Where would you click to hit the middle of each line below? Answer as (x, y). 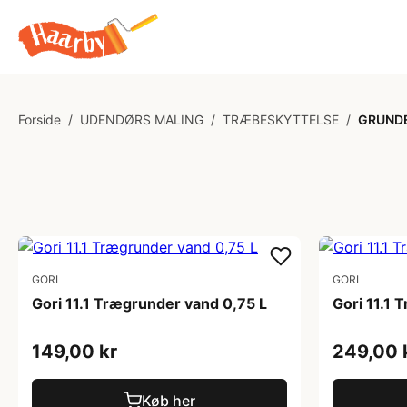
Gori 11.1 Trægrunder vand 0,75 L (149, 303)
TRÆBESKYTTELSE (281, 119)
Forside (40, 119)
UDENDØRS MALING (142, 119)
